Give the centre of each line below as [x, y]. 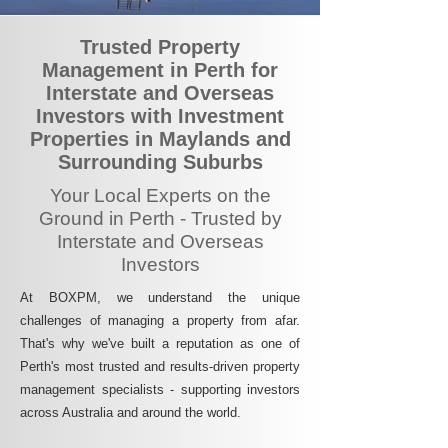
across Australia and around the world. [130, 412]
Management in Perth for [160, 70]
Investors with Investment [160, 116]
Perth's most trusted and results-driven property [160, 366]
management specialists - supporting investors [160, 389]
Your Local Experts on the [160, 195]
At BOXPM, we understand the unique [160, 297]
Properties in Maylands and [160, 139]
